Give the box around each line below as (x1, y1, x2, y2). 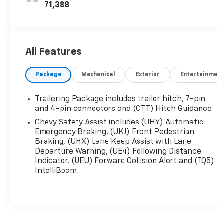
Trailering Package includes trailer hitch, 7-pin (35, 95, 206, 103)
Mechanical (81, 71, 116, 77)
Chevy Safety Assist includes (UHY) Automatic (35, 118, 204, 126)
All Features (25, 46, 82, 57)
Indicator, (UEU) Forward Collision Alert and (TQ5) (35, 157, 215, 165)
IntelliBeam (35, 167, 77, 175)
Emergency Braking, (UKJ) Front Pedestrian (35, 128, 195, 136)
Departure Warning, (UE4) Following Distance (35, 147, 201, 155)
